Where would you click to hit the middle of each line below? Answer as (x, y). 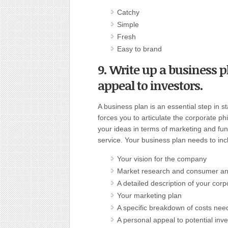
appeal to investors (149, 85)
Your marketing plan (149, 195)
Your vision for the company (162, 159)
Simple (128, 24)
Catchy (128, 12)
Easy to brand (139, 49)
